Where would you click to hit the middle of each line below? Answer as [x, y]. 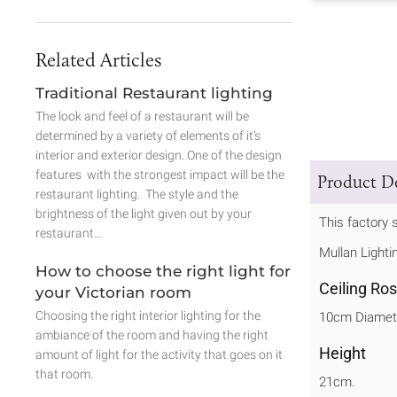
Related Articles [98, 60]
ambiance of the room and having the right [152, 335]
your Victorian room [113, 292]
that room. [64, 374]
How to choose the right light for [163, 271]
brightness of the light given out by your [144, 214]
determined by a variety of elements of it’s [148, 136]
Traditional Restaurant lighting [154, 93]
